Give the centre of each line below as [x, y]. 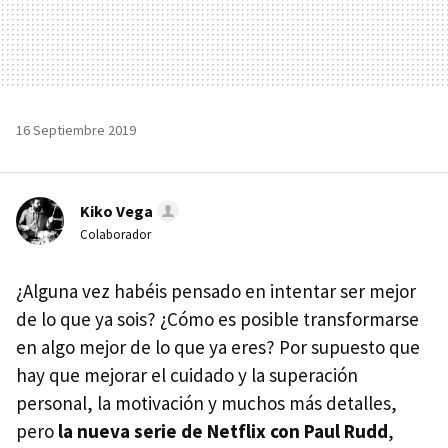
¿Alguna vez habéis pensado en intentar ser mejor [216, 291]
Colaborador [115, 234]
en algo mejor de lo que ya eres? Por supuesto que [218, 347]
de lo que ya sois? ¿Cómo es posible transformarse [217, 319]
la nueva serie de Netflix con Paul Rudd [223, 431]
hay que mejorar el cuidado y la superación [187, 375]
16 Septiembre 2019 [76, 130]
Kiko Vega [116, 211]
